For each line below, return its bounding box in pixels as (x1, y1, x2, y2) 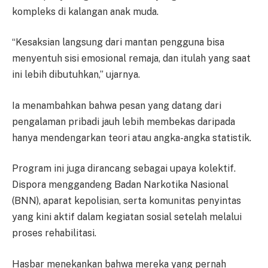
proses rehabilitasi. (12, 227, 96, 239)
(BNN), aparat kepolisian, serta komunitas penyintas (12, 195, 241, 207)
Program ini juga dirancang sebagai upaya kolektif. (12, 163, 236, 175)
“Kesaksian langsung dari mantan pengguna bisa (12, 36, 224, 48)
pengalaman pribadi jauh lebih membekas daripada (12, 115, 235, 127)
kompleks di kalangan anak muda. (12, 5, 159, 17)
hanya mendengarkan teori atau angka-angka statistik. (12, 132, 251, 144)
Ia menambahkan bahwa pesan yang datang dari (12, 99, 221, 111)
